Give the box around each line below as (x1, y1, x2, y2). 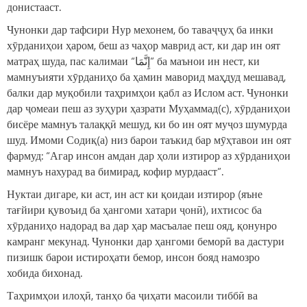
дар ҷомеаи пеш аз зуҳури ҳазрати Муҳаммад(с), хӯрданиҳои (7, 101, 291, 116)
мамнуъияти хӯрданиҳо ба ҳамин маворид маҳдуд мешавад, (7, 69, 286, 84)
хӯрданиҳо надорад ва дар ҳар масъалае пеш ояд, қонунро (7, 218, 277, 233)
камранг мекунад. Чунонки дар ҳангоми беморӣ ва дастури (7, 234, 284, 249)
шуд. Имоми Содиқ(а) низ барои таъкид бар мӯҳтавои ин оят (7, 132, 291, 147)
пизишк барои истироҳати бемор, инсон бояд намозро (7, 249, 260, 265)
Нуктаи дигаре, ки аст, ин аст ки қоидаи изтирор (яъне (7, 186, 262, 201)
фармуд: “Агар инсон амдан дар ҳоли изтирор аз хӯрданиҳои (7, 148, 291, 163)
